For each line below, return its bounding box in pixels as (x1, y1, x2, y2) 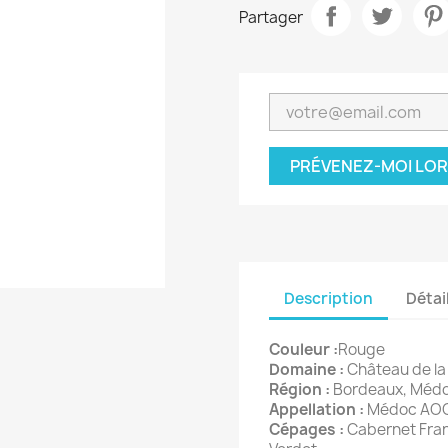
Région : (269, 378, 330, 400)
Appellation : (269, 398, 364, 420)
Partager (239, 7, 303, 29)
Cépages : (269, 418, 344, 440)
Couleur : (269, 338, 338, 360)
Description (284, 288, 373, 310)
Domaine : (269, 358, 344, 380)
